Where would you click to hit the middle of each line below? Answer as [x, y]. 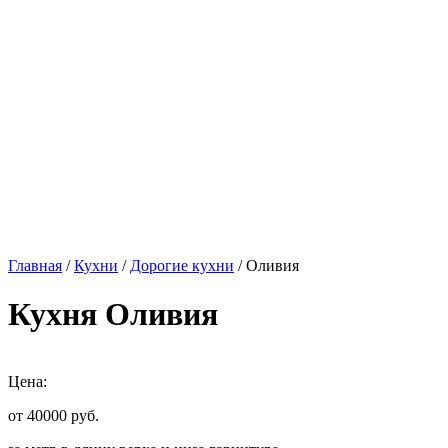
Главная [35, 265]
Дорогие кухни [182, 265]
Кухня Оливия [113, 314]
